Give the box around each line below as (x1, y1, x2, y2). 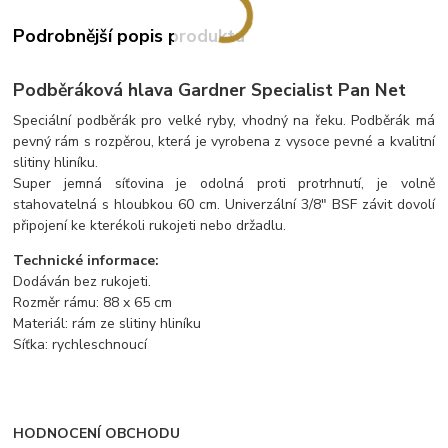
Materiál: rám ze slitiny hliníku (13, 313, 202, 333)
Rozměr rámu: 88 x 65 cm (13, 292, 173, 312)
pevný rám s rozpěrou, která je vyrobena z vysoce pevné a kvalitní (13, 131, 435, 151)
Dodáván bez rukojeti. (13, 271, 152, 291)
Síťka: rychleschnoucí (13, 334, 148, 354)
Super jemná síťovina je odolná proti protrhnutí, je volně (13, 173, 435, 193)
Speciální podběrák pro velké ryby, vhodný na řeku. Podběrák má (13, 110, 435, 130)
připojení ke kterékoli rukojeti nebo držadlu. (13, 215, 287, 235)
